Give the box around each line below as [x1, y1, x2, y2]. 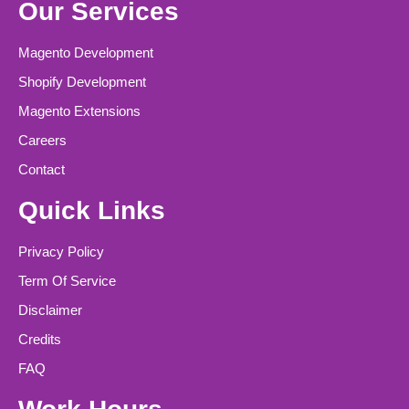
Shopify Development [18, 74, 146, 90]
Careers [18, 132, 67, 149]
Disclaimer [18, 302, 82, 319]
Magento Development [18, 45, 153, 61]
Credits [18, 331, 61, 348]
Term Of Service [18, 273, 116, 289]
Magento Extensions [18, 103, 141, 120]
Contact [18, 162, 65, 178]
